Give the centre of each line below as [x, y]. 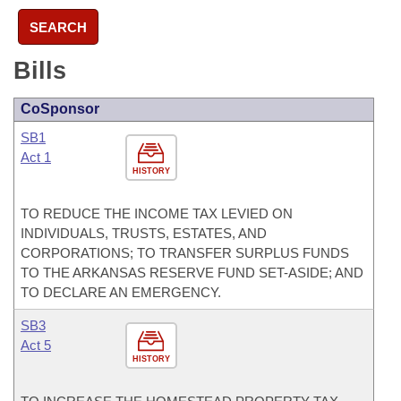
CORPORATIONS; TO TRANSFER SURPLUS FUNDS [185, 253]
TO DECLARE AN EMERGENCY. [121, 292]
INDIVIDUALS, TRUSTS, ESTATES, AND [144, 233]
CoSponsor [60, 109]
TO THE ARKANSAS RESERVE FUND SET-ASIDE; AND [192, 273]
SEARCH [58, 27]
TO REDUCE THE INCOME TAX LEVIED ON [157, 213]
